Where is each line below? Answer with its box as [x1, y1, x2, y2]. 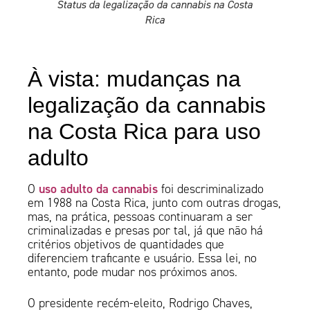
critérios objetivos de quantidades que [28, 237, 225, 253]
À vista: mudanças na [28, 66, 241, 92]
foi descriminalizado [158, 181, 264, 197]
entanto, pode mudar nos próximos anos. [28, 264, 241, 280]
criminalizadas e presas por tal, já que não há [28, 223, 264, 239]
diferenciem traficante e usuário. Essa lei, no [28, 250, 257, 266]
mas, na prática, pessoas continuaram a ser [28, 209, 253, 225]
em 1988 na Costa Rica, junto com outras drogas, [28, 195, 282, 211]
